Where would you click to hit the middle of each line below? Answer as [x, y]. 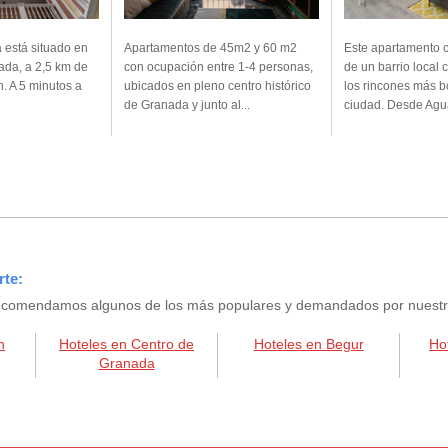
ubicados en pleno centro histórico [217, 86]
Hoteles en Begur [308, 344]
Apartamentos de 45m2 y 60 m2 [210, 48]
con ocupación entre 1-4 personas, [218, 67]
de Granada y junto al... [187, 105]
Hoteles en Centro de [127, 344]
